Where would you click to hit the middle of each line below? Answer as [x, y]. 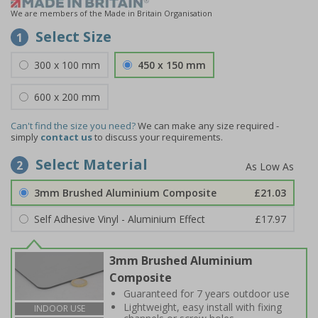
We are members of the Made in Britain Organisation [111, 13]
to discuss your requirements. [158, 137]
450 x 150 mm [172, 65]
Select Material [92, 164]
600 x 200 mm [67, 97]
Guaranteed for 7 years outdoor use [207, 294]
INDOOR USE [59, 308]
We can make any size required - [208, 126]
